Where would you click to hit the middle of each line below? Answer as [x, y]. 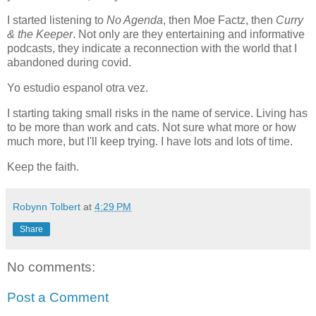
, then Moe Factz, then [219, 20]
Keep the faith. [44, 166]
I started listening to [57, 20]
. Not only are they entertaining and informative [189, 35]
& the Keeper [40, 35]
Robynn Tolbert [47, 206]
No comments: [51, 267]
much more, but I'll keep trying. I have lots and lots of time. [151, 142]
